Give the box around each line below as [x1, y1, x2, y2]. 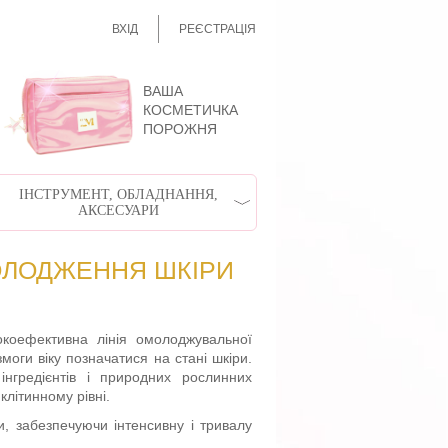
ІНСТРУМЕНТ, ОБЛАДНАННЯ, [18, 186, 218, 202]
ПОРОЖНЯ [143, 121, 217, 137]
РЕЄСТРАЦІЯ [179, 22, 256, 36]
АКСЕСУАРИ [77, 202, 159, 218]
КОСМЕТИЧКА [143, 102, 238, 118]
